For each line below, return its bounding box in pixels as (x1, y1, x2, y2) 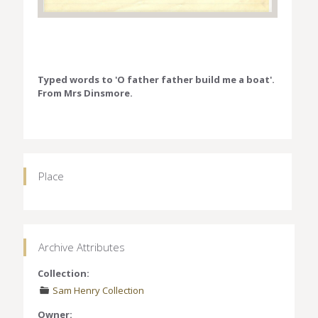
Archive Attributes (38, 239, 125, 254)
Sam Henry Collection (53, 283, 145, 297)
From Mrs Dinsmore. (38, 86, 133, 99)
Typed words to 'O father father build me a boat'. (38, 72, 275, 86)
